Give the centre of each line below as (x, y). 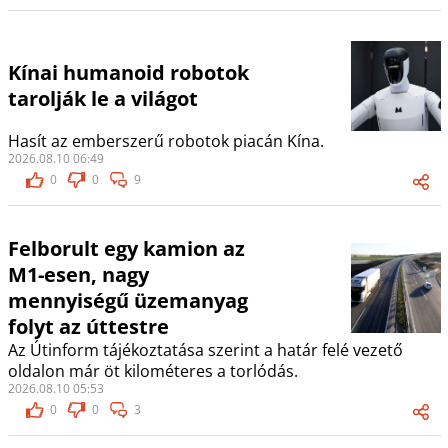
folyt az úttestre (88, 327)
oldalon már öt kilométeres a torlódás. (152, 371)
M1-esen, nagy (78, 275)
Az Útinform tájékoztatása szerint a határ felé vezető (205, 350)
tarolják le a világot (102, 99)
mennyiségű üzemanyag (127, 301)
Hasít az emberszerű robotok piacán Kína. (165, 141)
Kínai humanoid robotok (128, 73)
